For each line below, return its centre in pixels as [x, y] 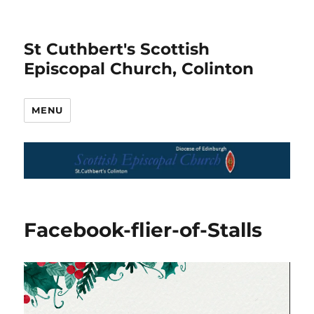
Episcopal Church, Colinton [139, 69]
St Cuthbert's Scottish [117, 49]
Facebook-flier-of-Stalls [143, 230]
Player [41, 291]
